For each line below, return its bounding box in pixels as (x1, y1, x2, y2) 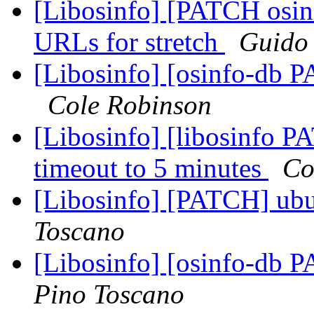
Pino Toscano (34, 279, 184, 310)
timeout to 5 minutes (34, 153, 268, 184)
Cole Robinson (48, 90, 212, 121)
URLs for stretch (34, 27, 225, 57)
